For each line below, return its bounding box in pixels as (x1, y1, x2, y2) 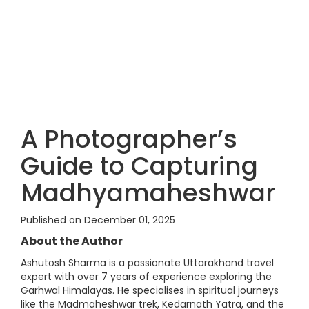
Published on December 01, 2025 (21, 213, 175, 227)
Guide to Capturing (21, 148, 258, 183)
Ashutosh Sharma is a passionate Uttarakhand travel (21, 256, 274, 270)
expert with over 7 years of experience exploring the (21, 270, 272, 283)
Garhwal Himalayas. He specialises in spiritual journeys (21, 283, 279, 297)
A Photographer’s (21, 121, 237, 157)
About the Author (21, 233, 123, 249)
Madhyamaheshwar (21, 175, 275, 210)
